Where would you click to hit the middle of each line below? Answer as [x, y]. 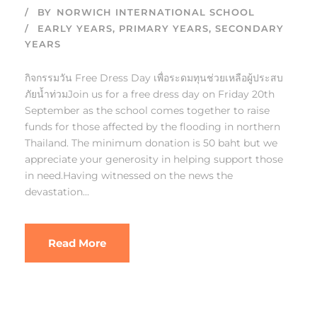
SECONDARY [249, 28]
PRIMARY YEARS [164, 28]
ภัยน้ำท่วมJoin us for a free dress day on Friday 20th [150, 94]
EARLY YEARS [75, 28]
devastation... [57, 192]
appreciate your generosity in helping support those [154, 159]
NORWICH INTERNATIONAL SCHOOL [156, 12]
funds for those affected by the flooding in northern [152, 127]
